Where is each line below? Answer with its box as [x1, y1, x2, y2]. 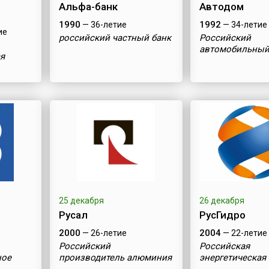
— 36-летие [80, 20, 127, 29]
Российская [199, 241, 250, 252]
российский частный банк [58, 32, 171, 43]
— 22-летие [221, 228, 268, 238]
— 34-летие [221, 20, 268, 29]
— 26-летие [80, 228, 127, 238]
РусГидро [199, 209, 246, 221]
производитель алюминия [58, 252, 172, 263]
